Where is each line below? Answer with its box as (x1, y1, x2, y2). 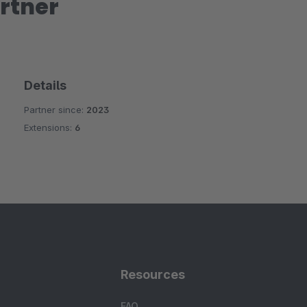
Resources (121, 267, 185, 282)
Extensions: (23, 122, 75, 133)
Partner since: (23, 104, 86, 115)
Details (23, 78, 66, 93)
